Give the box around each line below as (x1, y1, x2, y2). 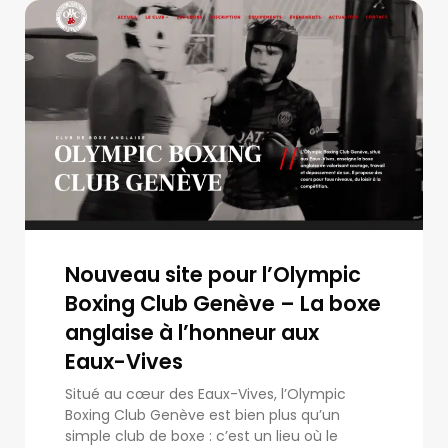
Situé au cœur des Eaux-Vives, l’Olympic (65, 383, 346, 404)
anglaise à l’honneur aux (65, 317, 319, 347)
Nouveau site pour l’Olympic (65, 259, 361, 289)
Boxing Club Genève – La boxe (65, 288, 381, 318)
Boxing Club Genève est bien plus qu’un (65, 404, 340, 425)
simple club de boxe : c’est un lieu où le (65, 425, 338, 446)
